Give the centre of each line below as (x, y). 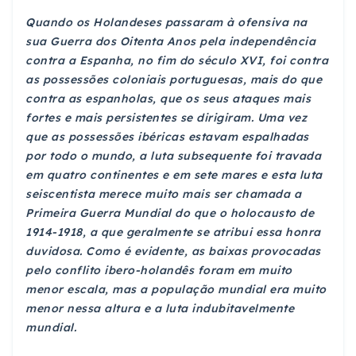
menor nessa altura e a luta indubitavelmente (160, 309)
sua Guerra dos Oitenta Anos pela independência (170, 42)
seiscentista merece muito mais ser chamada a (163, 194)
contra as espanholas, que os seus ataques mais (168, 99)
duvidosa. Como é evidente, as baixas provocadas (173, 252)
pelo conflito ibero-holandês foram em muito (159, 271)
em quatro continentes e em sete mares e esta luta (174, 175)
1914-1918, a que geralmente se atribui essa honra (173, 232)
